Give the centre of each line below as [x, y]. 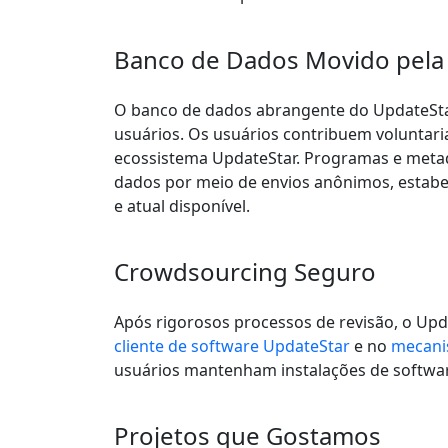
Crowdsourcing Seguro [245, 271]
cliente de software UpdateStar [232, 346]
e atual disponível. [182, 206]
